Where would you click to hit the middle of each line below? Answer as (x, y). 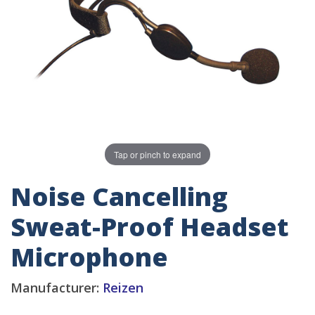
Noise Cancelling (119, 197)
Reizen (123, 288)
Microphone (89, 257)
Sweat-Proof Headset (150, 227)
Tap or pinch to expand (157, 154)
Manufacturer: (57, 288)
